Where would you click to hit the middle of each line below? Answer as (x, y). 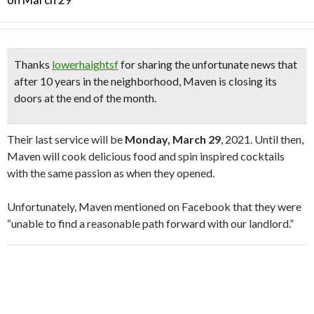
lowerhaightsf (85, 64)
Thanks (33, 64)
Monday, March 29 (173, 139)
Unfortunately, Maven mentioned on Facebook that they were (154, 206)
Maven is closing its (230, 81)
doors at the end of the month (84, 98)
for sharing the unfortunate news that (208, 64)
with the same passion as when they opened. (111, 173)
